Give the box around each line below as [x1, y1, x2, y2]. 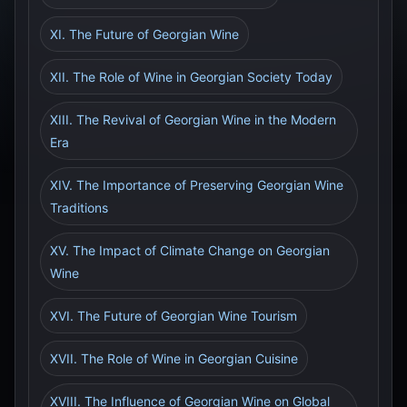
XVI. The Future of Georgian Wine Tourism [50, 308, 297, 323]
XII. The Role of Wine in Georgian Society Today [50, 69, 333, 84]
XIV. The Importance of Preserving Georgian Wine [50, 177, 343, 193]
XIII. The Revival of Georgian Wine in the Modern [50, 112, 336, 127]
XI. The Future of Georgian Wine [50, 26, 239, 42]
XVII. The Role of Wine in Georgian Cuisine [50, 351, 298, 366]
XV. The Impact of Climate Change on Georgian [50, 243, 330, 258]
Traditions [50, 200, 108, 215]
